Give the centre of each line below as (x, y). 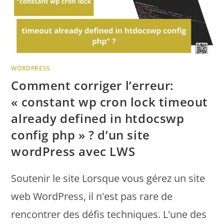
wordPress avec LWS (73, 151)
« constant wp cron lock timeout (110, 102)
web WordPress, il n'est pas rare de (92, 196)
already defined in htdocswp (98, 118)
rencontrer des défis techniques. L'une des (109, 214)
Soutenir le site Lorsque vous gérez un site (108, 178)
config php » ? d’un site (80, 135)
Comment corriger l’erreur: (93, 85)
